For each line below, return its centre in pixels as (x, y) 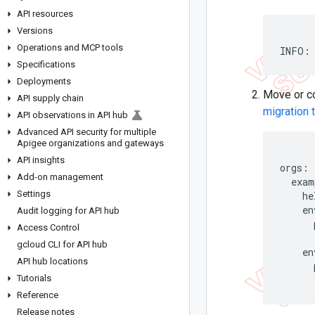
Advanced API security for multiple (86, 132)
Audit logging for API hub (68, 211)
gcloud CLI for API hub (62, 244)
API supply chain (50, 98)
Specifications (46, 64)
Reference (38, 295)
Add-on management (60, 177)
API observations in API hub (72, 115)
